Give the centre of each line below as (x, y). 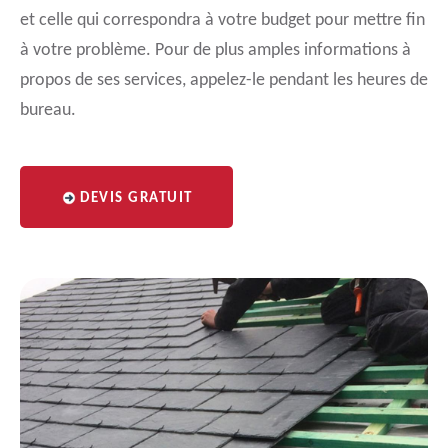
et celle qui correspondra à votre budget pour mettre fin (222, 20)
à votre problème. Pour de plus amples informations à (215, 50)
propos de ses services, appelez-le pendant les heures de (224, 80)
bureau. (48, 110)
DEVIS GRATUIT (136, 198)
